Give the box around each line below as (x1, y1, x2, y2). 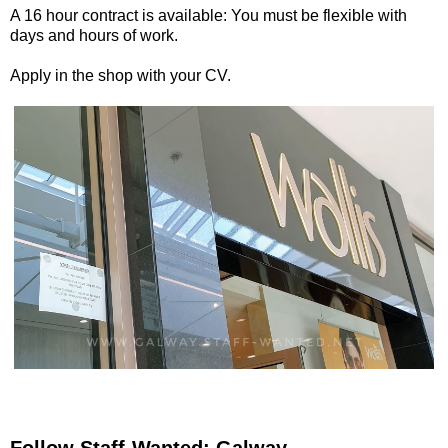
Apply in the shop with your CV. (10, 67, 231, 85)
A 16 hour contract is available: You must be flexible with (10, 7, 407, 25)
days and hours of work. (10, 27, 178, 45)
